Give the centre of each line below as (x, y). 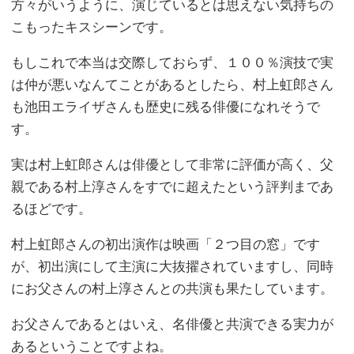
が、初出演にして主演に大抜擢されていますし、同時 (173, 267)
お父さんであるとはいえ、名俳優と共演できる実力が (173, 325)
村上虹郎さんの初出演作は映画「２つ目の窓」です (166, 245)
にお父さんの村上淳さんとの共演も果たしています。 (173, 289)
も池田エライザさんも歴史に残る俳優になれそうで (166, 107)
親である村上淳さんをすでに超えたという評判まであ (173, 187)
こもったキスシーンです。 (92, 28)
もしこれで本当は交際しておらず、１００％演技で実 (173, 63)
